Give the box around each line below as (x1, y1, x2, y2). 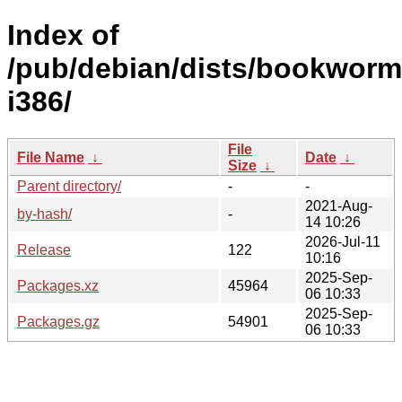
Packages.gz (17, 313, 100, 329)
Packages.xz (17, 277, 99, 293)
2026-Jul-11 (305, 233, 380, 249)
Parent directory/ (17, 178, 121, 194)
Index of (7, 19, 119, 52)
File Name (17, 149, 84, 165)
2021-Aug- (305, 197, 372, 214)
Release (17, 241, 71, 258)
